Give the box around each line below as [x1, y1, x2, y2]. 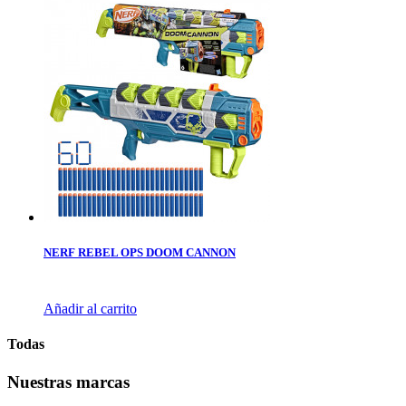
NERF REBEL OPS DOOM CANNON [43, 245, 236, 259]
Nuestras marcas [7, 372, 130, 391]
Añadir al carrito [43, 301, 137, 317]
